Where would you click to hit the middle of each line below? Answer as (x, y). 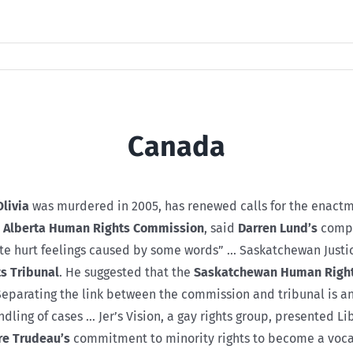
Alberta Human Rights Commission (104, 228)
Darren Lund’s (278, 228)
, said (221, 228)
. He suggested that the (126, 272)
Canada (176, 147)
